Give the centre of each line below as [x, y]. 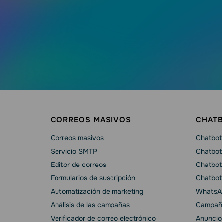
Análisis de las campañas [90, 204]
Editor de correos [78, 164]
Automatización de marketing [97, 191]
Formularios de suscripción [93, 178]
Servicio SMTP [74, 151]
